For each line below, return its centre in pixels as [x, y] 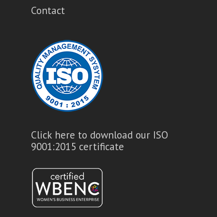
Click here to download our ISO [100, 135]
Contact [48, 11]
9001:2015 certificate [77, 147]
